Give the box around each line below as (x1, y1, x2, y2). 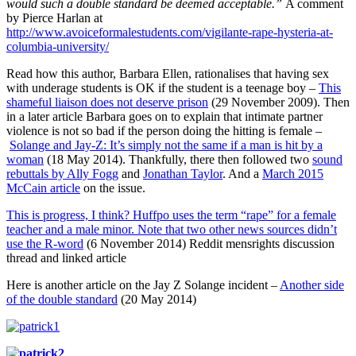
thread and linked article (6, 250, 126, 265)
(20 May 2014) (118, 292, 196, 306)
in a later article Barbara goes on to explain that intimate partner (6, 109, 323, 123)
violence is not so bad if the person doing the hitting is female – (6, 123, 322, 137)
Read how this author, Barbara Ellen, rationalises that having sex (6, 66, 329, 80)
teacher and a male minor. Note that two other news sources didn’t (6, 222, 337, 236)
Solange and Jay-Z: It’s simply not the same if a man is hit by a (10, 137, 323, 152)
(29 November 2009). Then (208, 95, 350, 109)
